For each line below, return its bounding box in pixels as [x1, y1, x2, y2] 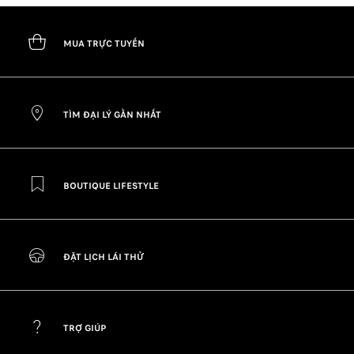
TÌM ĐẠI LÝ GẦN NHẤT [63, 107, 161, 121]
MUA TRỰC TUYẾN [63, 36, 145, 50]
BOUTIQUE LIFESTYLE [63, 179, 159, 192]
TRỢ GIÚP [63, 321, 107, 334]
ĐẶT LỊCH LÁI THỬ [63, 250, 144, 263]
